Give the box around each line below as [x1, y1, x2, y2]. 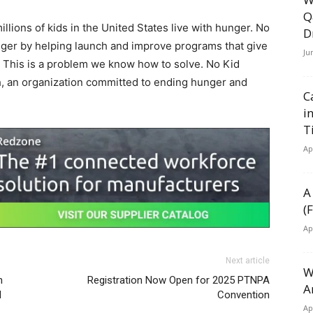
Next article [226, 256, 270, 266]
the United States [82, 21, 168, 34]
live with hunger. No [168, 21, 270, 34]
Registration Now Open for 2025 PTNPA [87, 274, 270, 287]
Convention [217, 289, 270, 302]
